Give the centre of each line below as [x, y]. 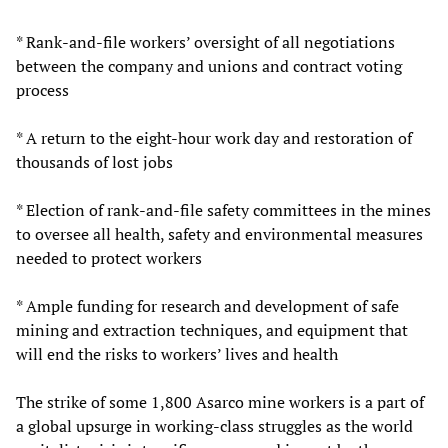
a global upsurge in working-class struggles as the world [214, 426]
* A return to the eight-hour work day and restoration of [214, 138]
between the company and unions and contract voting [209, 66]
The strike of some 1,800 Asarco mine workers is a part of [220, 402]
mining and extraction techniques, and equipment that [212, 330]
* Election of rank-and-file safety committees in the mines [223, 210]
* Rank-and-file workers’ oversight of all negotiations [205, 42]
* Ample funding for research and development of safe [207, 306]
